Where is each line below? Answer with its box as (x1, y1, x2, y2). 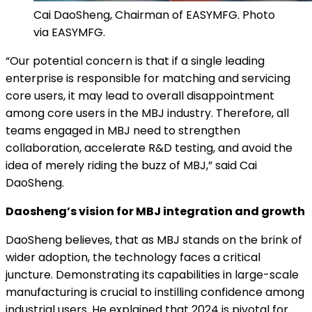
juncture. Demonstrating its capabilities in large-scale (6, 266, 299, 283)
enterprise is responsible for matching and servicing (6, 70, 290, 86)
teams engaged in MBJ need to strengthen (6, 122, 240, 139)
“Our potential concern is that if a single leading (6, 52, 265, 69)
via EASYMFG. (33, 24, 105, 40)
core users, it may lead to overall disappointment (6, 87, 274, 104)
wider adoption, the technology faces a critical (6, 249, 260, 265)
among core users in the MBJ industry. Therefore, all (6, 104, 289, 121)
